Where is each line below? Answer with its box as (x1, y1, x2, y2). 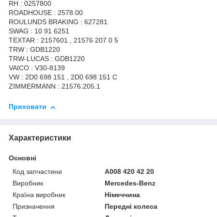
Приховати (9, 103, 46, 111)
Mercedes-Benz (105, 179, 156, 187)
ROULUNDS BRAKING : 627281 (9, 18, 108, 26)
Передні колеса (105, 202, 158, 211)
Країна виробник (13, 191, 65, 199)
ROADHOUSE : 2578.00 (9, 9, 83, 17)
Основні (9, 154, 36, 162)
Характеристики (9, 134, 71, 142)
